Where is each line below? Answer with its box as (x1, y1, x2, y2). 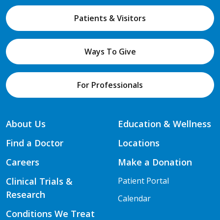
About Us (6, 117, 46, 130)
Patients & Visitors (74, 12, 146, 24)
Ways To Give (84, 46, 136, 57)
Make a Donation (118, 156, 192, 168)
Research (6, 188, 45, 200)
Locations (118, 137, 160, 149)
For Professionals (77, 79, 143, 90)
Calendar (118, 192, 151, 204)
